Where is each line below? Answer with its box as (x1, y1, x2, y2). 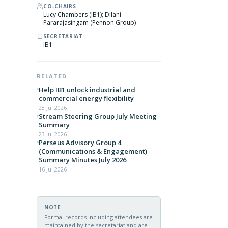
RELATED (37, 72, 67, 80)
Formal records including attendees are (44, 213, 153, 221)
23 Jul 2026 (39, 130, 67, 138)
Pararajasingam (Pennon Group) (43, 18, 136, 27)
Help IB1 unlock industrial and (39, 85, 135, 94)
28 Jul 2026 (39, 104, 67, 111)
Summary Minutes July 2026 (39, 155, 126, 164)
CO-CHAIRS (43, 3, 76, 10)
